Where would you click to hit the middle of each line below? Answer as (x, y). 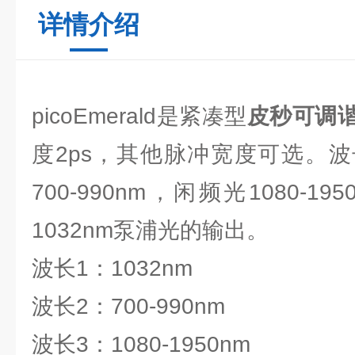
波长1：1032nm (112, 268)
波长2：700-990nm (128, 306)
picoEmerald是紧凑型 (139, 116)
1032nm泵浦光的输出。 (150, 230)
